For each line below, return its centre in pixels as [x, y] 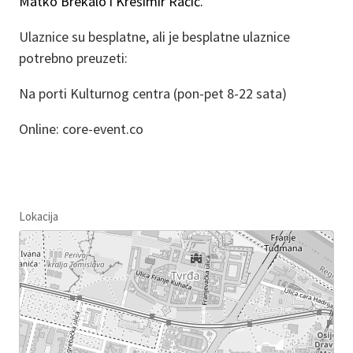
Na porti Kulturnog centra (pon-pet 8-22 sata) [153, 93]
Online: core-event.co [81, 128]
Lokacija [39, 216]
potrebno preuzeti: [73, 58]
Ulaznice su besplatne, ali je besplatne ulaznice [154, 36]
